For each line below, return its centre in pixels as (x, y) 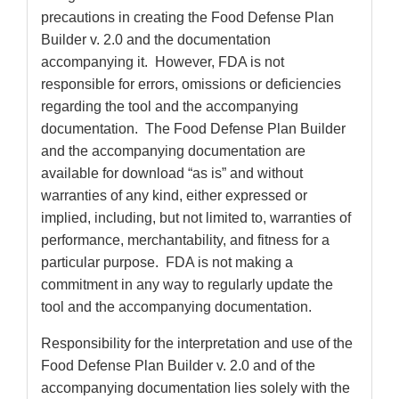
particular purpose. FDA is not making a (167, 263)
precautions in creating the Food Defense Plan (187, 18)
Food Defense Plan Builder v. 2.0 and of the (178, 366)
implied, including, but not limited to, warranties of (196, 218)
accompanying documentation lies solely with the (195, 388)
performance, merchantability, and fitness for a (185, 240)
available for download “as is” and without (172, 174)
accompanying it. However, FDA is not (163, 62)
